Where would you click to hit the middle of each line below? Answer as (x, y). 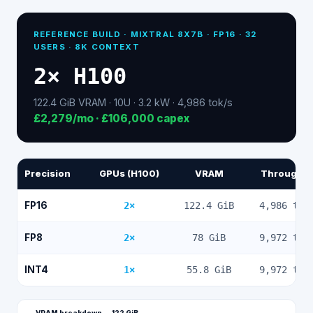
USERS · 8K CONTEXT (87, 47)
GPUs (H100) (129, 174)
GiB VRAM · (85, 102)
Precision (48, 174)
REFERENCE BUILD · (82, 34)
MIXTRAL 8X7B (167, 34)
